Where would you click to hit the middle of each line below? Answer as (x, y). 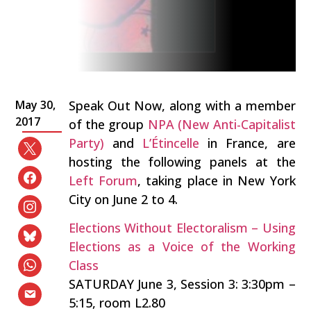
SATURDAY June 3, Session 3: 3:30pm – (182, 284)
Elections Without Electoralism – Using (182, 228)
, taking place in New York (217, 180)
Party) (86, 143)
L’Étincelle (171, 143)
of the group (108, 124)
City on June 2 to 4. (123, 199)
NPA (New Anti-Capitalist (221, 124)
